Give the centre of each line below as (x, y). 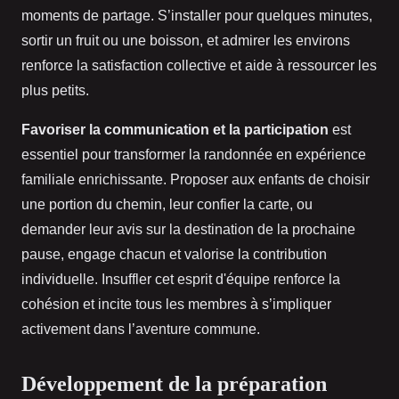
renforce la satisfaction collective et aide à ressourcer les (199, 66)
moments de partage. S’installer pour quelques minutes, (197, 16)
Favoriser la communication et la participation (175, 130)
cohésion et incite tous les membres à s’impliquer (176, 305)
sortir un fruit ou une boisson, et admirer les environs (186, 41)
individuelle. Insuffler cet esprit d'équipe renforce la (181, 280)
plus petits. (55, 91)
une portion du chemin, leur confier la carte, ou (167, 205)
